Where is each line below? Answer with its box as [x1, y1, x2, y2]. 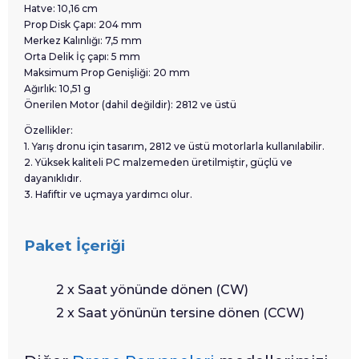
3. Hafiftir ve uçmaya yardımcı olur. [24, 188, 192, 200]
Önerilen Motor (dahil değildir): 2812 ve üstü [24, 99, 236, 111]
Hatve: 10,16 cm [24, 2, 98, 14]
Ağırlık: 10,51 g [24, 83, 91, 95]
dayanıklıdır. [24, 172, 82, 184]
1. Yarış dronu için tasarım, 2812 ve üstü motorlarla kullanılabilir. [24, 140, 325, 152]
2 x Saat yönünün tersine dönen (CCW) [56, 305, 305, 321]
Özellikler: [24, 124, 73, 136]
